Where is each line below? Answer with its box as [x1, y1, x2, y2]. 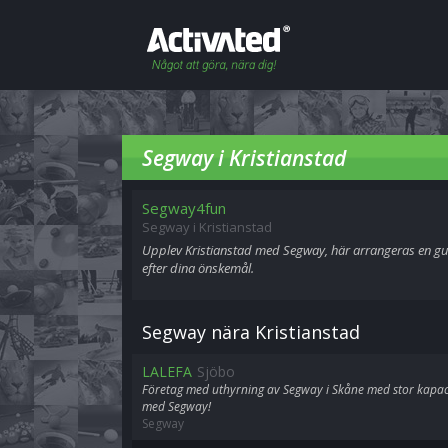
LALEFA [142, 362, 192, 381]
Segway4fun [142, 198, 226, 218]
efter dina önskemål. [142, 259, 254, 277]
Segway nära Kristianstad [142, 320, 360, 344]
